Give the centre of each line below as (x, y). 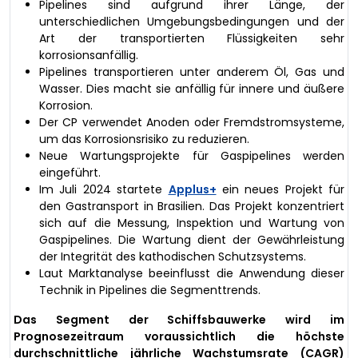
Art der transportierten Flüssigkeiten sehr (192, 38)
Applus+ (192, 189)
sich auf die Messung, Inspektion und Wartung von (192, 223)
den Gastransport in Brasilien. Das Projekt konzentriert (192, 206)
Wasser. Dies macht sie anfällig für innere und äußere (192, 88)
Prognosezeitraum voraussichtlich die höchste (179, 336)
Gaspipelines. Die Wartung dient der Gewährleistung (192, 239)
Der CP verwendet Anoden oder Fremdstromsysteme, (192, 122)
